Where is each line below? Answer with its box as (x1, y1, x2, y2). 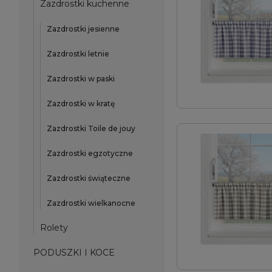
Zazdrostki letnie (47, 49, 109, 58)
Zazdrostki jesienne (47, 24, 120, 33)
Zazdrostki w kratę (47, 99, 115, 108)
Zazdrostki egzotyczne (47, 149, 133, 158)
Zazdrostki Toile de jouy (47, 124, 135, 133)
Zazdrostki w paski (47, 74, 115, 83)
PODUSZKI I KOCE (33, 247, 115, 258)
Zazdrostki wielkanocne (47, 199, 135, 208)
